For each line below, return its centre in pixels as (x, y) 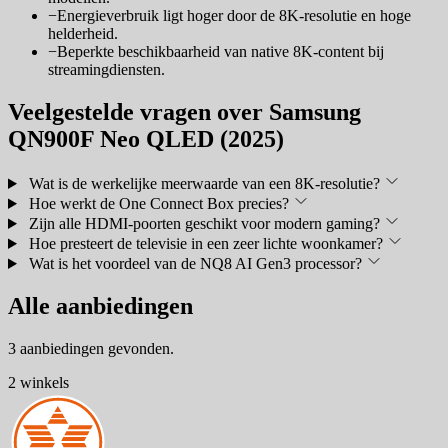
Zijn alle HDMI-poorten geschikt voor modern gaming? (204, 223)
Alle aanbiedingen (100, 305)
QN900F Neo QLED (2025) (146, 139)
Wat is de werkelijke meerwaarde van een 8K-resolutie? (204, 183)
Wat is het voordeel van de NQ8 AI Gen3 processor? (195, 263)
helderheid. (83, 34)
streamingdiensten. (106, 70)
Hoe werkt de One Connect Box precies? (158, 203)
